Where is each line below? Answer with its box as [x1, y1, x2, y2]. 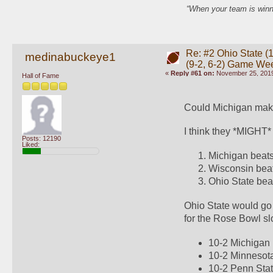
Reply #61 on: [170, 69, 214, 77]
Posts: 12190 [22, 134, 61, 142]
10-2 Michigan [208, 237, 271, 248]
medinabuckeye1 [24, 50, 116, 63]
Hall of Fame [22, 72, 59, 80]
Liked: [22, 140, 40, 148]
